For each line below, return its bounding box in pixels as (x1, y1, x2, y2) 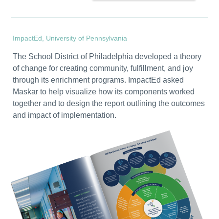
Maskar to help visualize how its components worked (12, 87, 195, 96)
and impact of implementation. (12, 110, 116, 119)
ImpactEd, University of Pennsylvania (12, 34, 127, 42)
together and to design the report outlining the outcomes (12, 99, 205, 108)
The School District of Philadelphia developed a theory (12, 52, 201, 61)
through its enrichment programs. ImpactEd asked (12, 75, 184, 84)
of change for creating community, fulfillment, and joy (12, 64, 193, 72)
